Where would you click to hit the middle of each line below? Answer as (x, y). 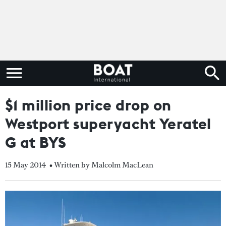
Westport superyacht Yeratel (108, 124)
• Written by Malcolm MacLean (101, 165)
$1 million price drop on (88, 105)
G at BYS (36, 142)
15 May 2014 (25, 165)
